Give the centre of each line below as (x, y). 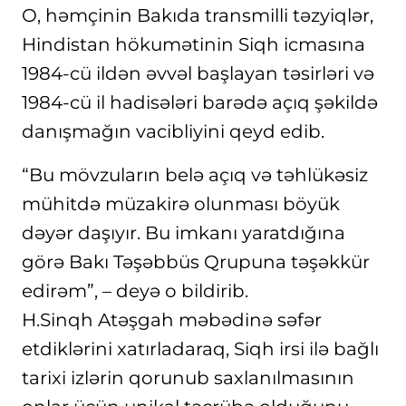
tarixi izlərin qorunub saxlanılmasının (188, 378)
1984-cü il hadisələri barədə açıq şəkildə (200, 102)
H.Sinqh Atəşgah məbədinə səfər (172, 320)
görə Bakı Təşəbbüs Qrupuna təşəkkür (196, 262)
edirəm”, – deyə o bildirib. (135, 291)
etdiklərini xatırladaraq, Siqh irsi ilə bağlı (200, 349)
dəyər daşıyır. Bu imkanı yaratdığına (184, 233)
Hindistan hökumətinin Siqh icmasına (193, 44)
